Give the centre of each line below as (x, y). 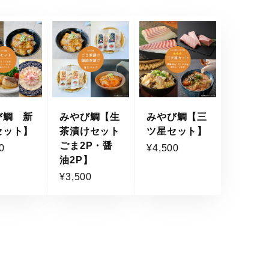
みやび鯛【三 (177, 117)
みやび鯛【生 (90, 117)
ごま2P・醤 (86, 146)
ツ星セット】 (177, 131)
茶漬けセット (90, 131)
